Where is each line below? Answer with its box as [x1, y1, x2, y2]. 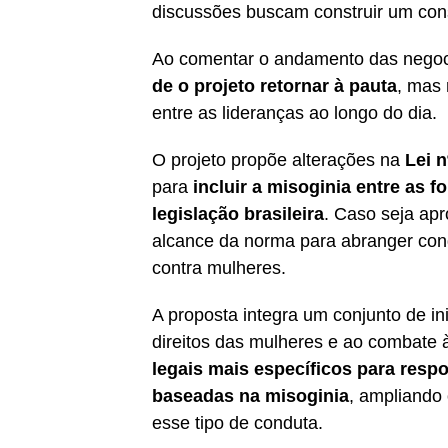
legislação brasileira [152, 203, 324, 224]
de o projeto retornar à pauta [152, 75, 397, 96]
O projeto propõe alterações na [152, 149, 405, 170]
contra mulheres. [152, 257, 286, 278]
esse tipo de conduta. [152, 412, 323, 433]
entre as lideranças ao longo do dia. [152, 102, 437, 123]
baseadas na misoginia [152, 385, 349, 406]
